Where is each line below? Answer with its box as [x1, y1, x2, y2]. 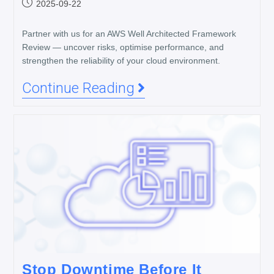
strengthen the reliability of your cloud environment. [21, 56, 220, 65]
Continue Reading [21, 80, 135, 97]
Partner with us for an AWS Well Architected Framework [21, 29, 236, 39]
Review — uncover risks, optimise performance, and [21, 42, 224, 52]
